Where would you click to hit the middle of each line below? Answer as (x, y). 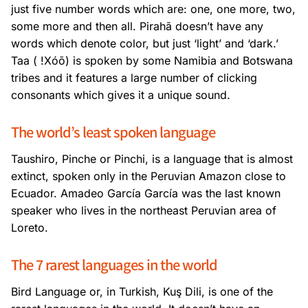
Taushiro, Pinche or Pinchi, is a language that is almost (152, 159)
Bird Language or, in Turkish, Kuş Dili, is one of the (142, 292)
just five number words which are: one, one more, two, (153, 9)
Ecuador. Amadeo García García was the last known (146, 194)
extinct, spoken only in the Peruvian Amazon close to (148, 176)
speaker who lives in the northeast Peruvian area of (144, 211)
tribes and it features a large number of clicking (134, 78)
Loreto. (30, 228)
